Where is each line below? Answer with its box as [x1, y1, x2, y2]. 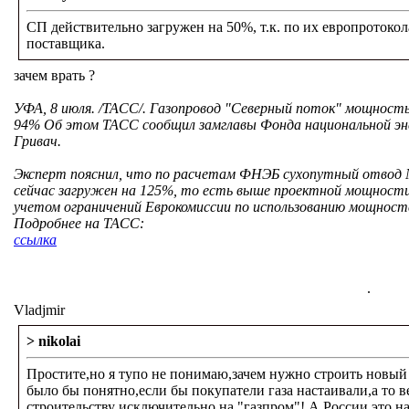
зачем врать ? [14, 68, 95, 83]
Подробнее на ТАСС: [14, 215, 144, 231]
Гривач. [14, 133, 61, 149]
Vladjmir [14, 302, 65, 318]
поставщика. [26, 36, 105, 51]
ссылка [14, 232, 57, 247]
